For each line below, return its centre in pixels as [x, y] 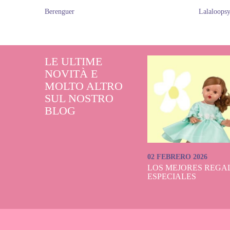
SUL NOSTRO [79, 98]
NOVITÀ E [71, 74]
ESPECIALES [172, 176]
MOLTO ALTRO [84, 86]
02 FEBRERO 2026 [177, 157]
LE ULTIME [73, 61]
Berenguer [60, 12]
